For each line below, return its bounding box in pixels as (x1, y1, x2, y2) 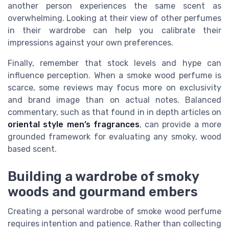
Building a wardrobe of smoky (8, 168, 199, 184)
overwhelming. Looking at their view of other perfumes (8, 13, 221, 23)
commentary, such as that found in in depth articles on (8, 107, 221, 117)
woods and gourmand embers (8, 184, 198, 199)
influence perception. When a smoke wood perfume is (8, 70, 221, 80)
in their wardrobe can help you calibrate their (8, 25, 221, 35)
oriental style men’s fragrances (8, 119, 140, 129)
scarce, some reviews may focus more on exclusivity (8, 82, 221, 93)
